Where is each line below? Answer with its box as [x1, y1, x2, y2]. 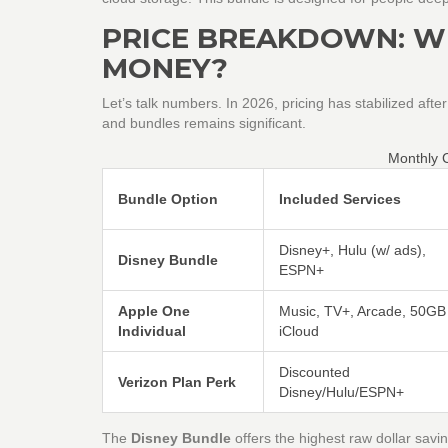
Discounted [279, 363, 350, 380]
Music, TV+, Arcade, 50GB [279, 302, 446, 319]
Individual [118, 322, 186, 339]
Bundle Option [118, 190, 218, 207]
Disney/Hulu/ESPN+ [279, 383, 404, 400]
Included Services [279, 190, 401, 207]
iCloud [279, 322, 319, 339]
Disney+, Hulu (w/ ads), [279, 241, 426, 258]
